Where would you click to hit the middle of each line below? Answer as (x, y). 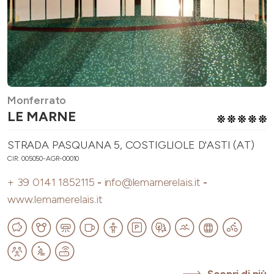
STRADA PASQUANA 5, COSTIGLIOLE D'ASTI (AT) (131, 145)
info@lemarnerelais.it (152, 183)
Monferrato (37, 101)
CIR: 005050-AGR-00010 (43, 159)
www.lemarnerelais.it (55, 200)
